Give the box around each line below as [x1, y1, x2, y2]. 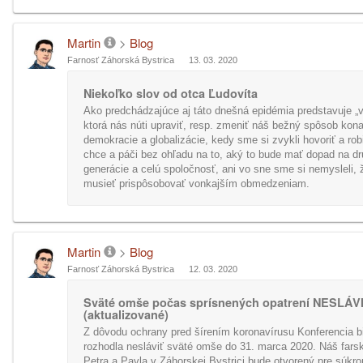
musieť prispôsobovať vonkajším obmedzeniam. [83, 177, 310, 190]
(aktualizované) [83, 306, 169, 322]
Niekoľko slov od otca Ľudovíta [83, 85, 258, 101]
